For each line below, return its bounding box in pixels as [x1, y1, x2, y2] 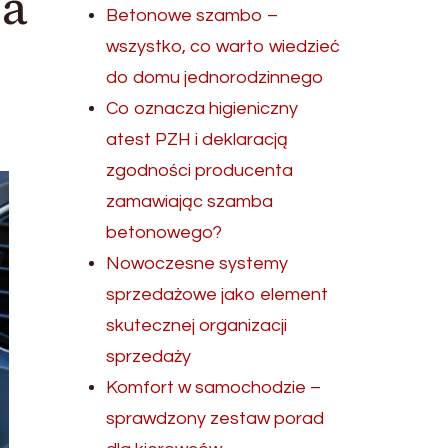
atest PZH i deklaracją [106, 130, 289, 149]
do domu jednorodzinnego [106, 68, 324, 87]
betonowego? [106, 223, 223, 242]
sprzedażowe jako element [106, 285, 329, 304]
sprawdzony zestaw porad [106, 409, 325, 428]
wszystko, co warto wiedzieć [106, 37, 341, 56]
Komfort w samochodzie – [106, 378, 322, 397]
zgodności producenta [106, 161, 294, 180]
